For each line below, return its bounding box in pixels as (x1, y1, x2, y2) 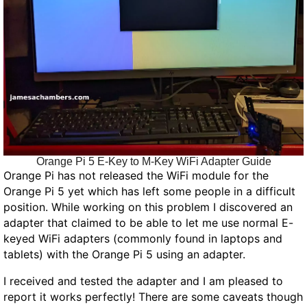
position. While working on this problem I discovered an (3, 199, 293, 214)
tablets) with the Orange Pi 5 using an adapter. (3, 247, 245, 261)
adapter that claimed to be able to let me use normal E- (3, 215, 293, 230)
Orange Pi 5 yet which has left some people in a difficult (3, 184, 295, 198)
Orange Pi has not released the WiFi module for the (3, 168, 269, 182)
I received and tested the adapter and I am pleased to (3, 273, 283, 288)
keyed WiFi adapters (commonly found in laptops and (3, 231, 282, 245)
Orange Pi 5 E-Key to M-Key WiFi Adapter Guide (36, 155, 271, 167)
